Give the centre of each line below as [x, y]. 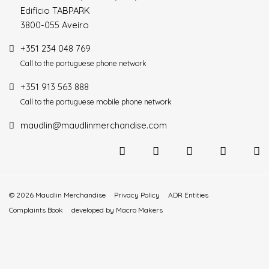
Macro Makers [139, 210]
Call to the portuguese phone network [83, 64]
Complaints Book [36, 210]
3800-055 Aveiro [55, 25]
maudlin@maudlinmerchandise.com [94, 125]
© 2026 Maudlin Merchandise [57, 195]
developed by [94, 210]
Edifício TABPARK [55, 11]
